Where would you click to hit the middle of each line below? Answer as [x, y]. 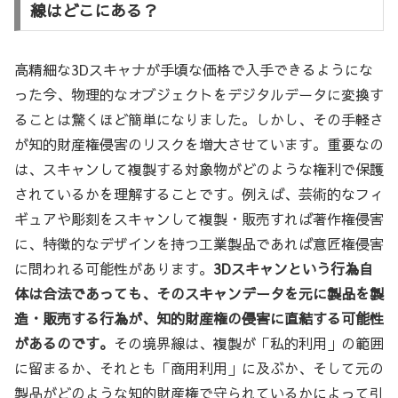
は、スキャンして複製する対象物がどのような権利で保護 [199, 169]
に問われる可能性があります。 [114, 269]
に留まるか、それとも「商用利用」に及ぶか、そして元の [199, 368]
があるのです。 [64, 343]
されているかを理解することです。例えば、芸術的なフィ [199, 194]
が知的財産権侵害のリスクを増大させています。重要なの [199, 144]
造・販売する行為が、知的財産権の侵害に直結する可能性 [199, 318]
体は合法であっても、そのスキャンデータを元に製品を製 [199, 294]
